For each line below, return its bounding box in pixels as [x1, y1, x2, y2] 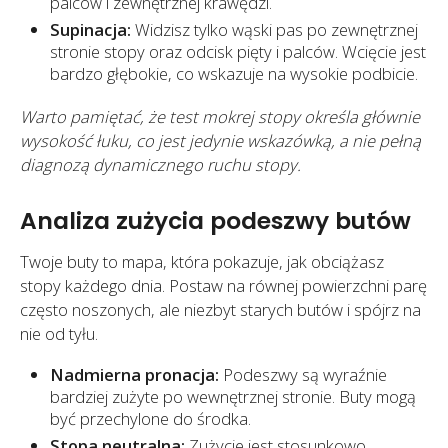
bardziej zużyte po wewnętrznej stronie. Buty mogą [50, 385, 416, 409]
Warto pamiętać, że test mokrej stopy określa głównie [20, 104, 420, 128]
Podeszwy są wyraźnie [219, 363, 387, 387]
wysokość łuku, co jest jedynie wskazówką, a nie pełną [20, 128, 421, 152]
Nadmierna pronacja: [50, 363, 219, 387]
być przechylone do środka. [50, 407, 251, 431]
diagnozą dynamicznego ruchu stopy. [20, 152, 301, 176]
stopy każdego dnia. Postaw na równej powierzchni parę [20, 273, 427, 297]
